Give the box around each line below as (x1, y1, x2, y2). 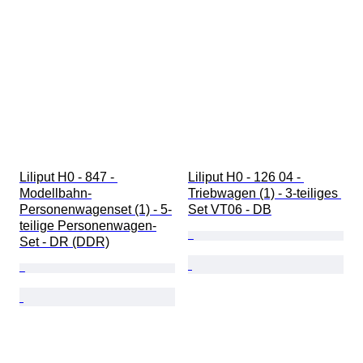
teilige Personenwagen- (19, 219, 156, 233)
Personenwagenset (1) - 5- (19, 203, 172, 217)
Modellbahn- (19, 186, 92, 201)
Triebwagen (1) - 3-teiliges (188, 186, 341, 201)
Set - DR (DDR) (19, 235, 109, 250)
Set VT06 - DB (188, 203, 271, 217)
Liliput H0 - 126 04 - (188, 170, 304, 185)
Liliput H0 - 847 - (19, 170, 117, 185)
